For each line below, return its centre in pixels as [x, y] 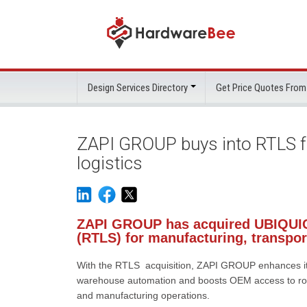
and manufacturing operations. [143, 295]
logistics [110, 163]
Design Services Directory [138, 88]
